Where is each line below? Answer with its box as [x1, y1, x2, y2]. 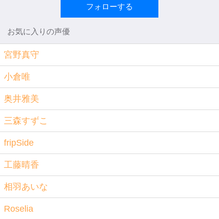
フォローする [86, 2, 133, 11]
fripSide [4, 138, 34, 148]
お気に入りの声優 [7, 27, 70, 36]
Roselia [4, 204, 33, 214]
